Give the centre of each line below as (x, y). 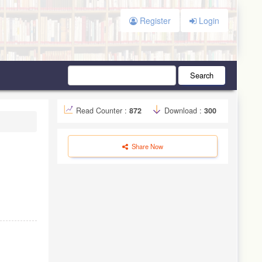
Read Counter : (103, 110)
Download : (183, 110)
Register (154, 20)
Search (202, 75)
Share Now (146, 146)
